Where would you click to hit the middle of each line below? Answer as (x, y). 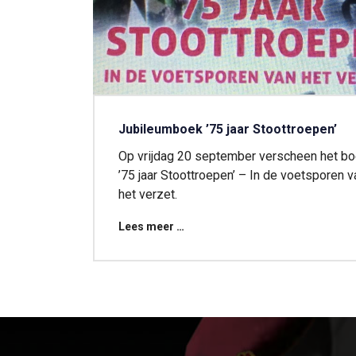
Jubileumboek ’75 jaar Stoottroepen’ (228, 129)
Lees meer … (151, 226)
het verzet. (148, 194)
